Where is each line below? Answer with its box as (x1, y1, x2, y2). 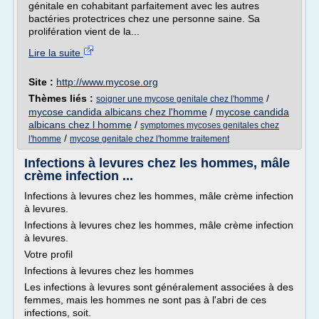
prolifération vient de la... (28, 26, 140, 37)
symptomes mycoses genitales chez (140, 120, 279, 130)
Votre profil (24, 249, 73, 260)
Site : (28, 76, 56, 88)
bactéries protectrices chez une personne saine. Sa (28, 13, 260, 24)
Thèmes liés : (28, 93, 96, 104)
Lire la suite (28, 47, 83, 58)
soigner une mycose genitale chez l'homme (96, 94, 263, 104)
